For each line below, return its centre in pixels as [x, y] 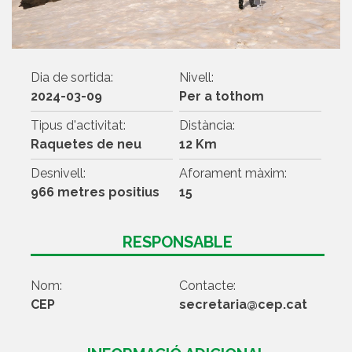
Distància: [207, 125]
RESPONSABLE [177, 242]
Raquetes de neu [86, 144]
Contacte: [207, 285]
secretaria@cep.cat [243, 304]
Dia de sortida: [71, 77]
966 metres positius [95, 192]
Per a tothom [221, 96]
